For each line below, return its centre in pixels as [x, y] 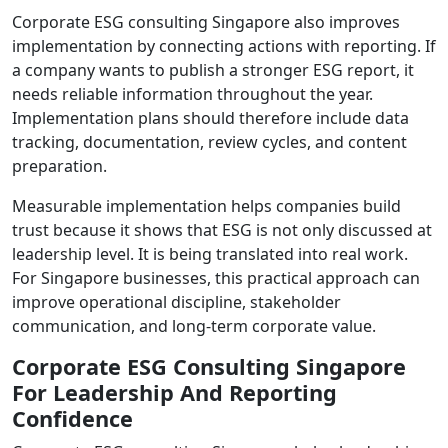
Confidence [72, 418]
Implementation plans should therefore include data [210, 117]
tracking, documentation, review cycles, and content [209, 141]
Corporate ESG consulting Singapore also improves [206, 21]
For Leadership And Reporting [174, 392]
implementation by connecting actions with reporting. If [224, 45]
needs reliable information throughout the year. [192, 93]
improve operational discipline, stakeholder [176, 301]
